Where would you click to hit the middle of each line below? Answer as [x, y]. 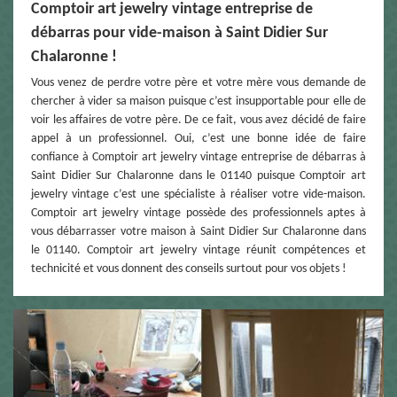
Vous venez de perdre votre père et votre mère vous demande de [198, 82]
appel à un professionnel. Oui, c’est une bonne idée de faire [198, 138]
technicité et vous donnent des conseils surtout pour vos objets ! [189, 269]
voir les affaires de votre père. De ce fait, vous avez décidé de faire [198, 120]
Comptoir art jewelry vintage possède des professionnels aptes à [198, 213]
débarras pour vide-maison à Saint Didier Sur [179, 33]
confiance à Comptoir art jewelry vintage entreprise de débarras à [198, 157]
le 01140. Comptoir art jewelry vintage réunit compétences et [198, 250]
